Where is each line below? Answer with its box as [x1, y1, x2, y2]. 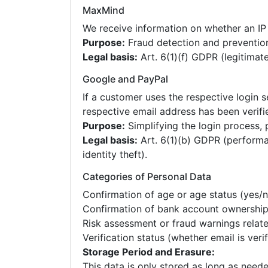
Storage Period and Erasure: [83, 246, 215, 258]
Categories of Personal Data [83, 170, 211, 182]
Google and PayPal [83, 73, 168, 85]
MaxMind [83, 4, 124, 16]
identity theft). [83, 148, 147, 160]
